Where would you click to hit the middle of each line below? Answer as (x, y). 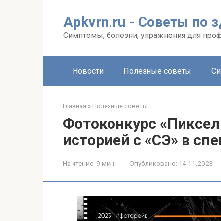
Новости (88, 71)
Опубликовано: (153, 163)
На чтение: (79, 163)
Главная (74, 106)
